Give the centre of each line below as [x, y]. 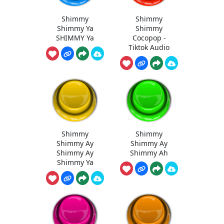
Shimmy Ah [149, 153]
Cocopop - [149, 37]
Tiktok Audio [149, 47]
